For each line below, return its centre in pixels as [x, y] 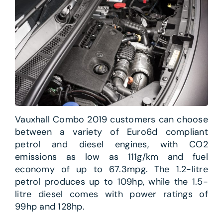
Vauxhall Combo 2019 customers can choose [111, 120]
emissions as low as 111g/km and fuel [111, 157]
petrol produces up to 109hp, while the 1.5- [111, 182]
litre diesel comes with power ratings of [111, 194]
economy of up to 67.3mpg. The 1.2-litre [111, 169]
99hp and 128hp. [50, 207]
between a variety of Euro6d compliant [111, 132]
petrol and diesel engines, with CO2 [111, 145]
